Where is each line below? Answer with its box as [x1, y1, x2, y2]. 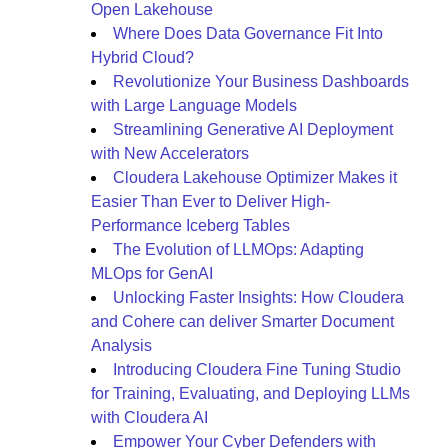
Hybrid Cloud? [91, 49, 194, 66]
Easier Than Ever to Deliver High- [91, 193, 330, 210]
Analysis [91, 337, 152, 354]
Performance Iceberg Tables [91, 217, 290, 234]
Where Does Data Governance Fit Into [113, 25, 383, 42]
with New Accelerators [91, 145, 249, 162]
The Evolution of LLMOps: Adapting [113, 241, 364, 258]
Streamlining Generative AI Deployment [113, 121, 393, 138]
